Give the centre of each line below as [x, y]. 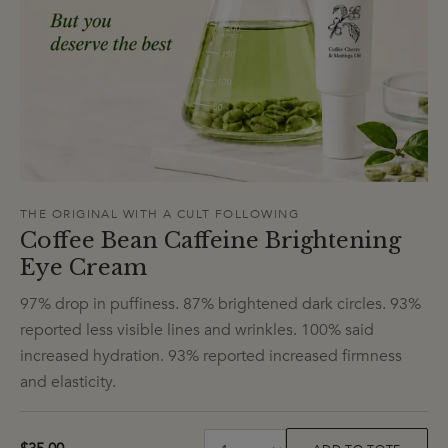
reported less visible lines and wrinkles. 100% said [197, 330]
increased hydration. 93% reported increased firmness [211, 356]
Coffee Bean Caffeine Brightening [210, 241]
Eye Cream [83, 268]
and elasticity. [68, 382]
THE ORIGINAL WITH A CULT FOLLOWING [159, 214]
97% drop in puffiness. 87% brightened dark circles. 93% [220, 304]
